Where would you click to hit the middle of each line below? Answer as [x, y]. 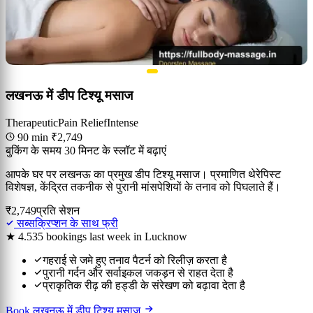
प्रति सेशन [58, 210]
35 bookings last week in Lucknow [110, 236]
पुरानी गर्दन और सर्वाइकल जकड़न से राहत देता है [138, 272]
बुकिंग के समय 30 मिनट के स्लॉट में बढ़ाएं [86, 150]
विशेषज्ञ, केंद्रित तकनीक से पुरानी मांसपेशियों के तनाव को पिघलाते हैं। [143, 187]
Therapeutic [32, 122]
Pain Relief [82, 122]
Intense [123, 122]
